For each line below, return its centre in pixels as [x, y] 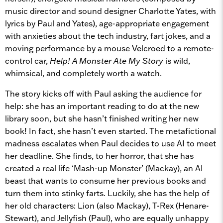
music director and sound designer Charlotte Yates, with [111, 11]
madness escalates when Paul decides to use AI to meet [111, 143]
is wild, [178, 60]
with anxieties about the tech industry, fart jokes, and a [108, 36]
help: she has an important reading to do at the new [102, 106]
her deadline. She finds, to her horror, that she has [99, 156]
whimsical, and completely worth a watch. [83, 73]
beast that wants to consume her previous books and [106, 180]
